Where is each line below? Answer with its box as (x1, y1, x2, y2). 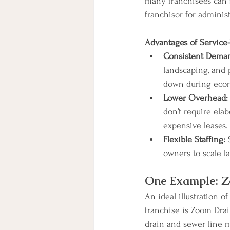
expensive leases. (163, 121, 228, 130)
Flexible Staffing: (163, 135, 225, 144)
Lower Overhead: (163, 93, 228, 103)
